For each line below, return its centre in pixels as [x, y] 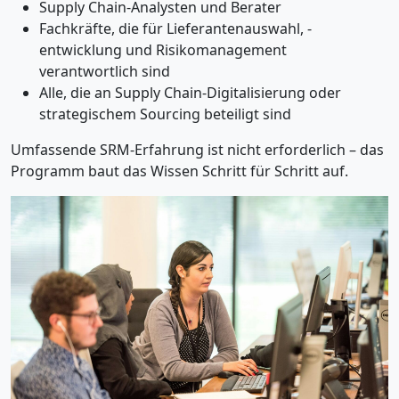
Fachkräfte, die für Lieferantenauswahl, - [175, 29]
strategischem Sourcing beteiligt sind [165, 114]
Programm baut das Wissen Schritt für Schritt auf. [179, 171]
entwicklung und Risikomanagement [163, 50]
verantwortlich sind [105, 72]
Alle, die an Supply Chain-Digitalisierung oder [190, 93]
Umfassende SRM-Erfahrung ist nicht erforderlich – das [197, 150]
